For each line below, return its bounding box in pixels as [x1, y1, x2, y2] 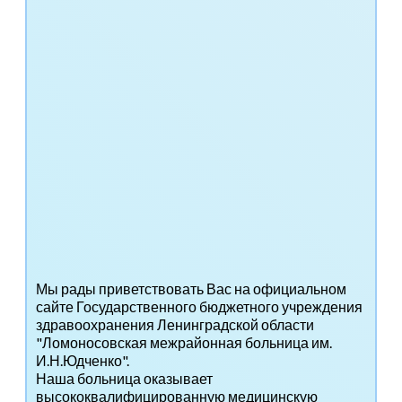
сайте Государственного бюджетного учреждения [36, 298, 363, 316]
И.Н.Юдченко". [36, 352, 129, 370]
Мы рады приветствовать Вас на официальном [36, 280, 346, 298]
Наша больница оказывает [36, 370, 213, 388]
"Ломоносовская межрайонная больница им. [36, 334, 332, 352]
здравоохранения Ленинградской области [36, 316, 314, 334]
